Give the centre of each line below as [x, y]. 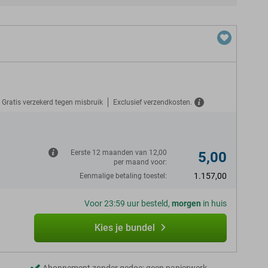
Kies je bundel [124, 228]
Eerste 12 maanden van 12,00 [119, 153]
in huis [214, 203]
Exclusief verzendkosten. [153, 102]
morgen [186, 203]
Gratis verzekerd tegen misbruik [52, 102]
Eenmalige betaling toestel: [123, 176]
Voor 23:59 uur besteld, [128, 203]
